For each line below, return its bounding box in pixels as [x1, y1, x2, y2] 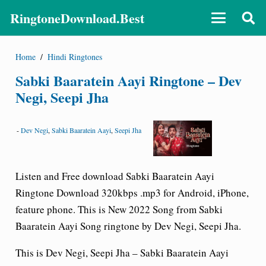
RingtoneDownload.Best [10, 8, 144, 28]
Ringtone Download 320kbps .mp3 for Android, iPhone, [15, 186, 249, 199]
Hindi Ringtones [47, 50, 103, 62]
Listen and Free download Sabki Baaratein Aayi [15, 169, 214, 183]
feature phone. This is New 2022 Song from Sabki [15, 202, 223, 216]
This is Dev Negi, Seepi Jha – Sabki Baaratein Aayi [15, 246, 229, 259]
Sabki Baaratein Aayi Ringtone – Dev [15, 69, 242, 91]
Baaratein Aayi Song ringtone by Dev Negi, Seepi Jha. [15, 219, 241, 233]
